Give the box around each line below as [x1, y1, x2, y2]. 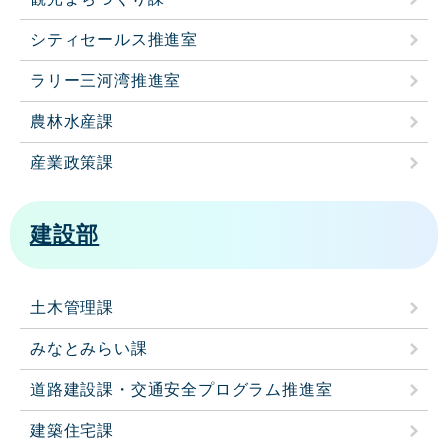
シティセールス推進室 [30, 31, 198, 49]
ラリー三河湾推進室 [30, 72, 182, 90]
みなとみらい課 [30, 339, 148, 357]
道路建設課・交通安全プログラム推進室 [30, 380, 333, 398]
